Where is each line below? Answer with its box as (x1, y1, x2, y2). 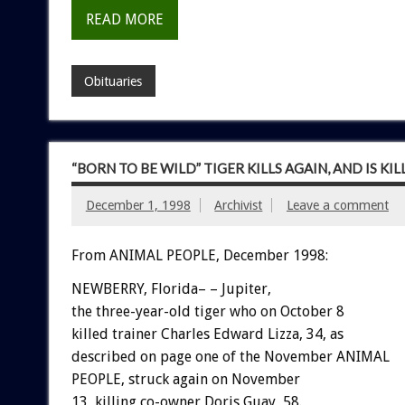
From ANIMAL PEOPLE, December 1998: (71, 246, 328, 264)
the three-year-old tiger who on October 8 (71, 302, 344, 320)
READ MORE (85, 11, 164, 29)
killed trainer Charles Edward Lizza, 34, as (71, 325, 344, 343)
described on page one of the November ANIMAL (71, 347, 390, 365)
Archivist (214, 198, 263, 213)
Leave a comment (286, 198, 389, 213)
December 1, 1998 (85, 198, 191, 213)
